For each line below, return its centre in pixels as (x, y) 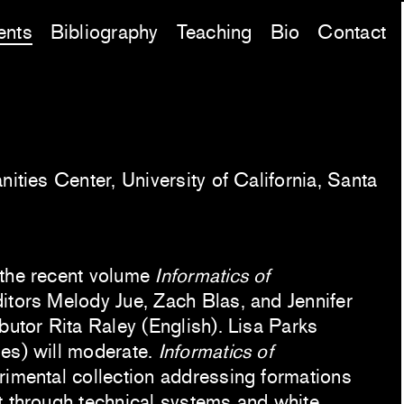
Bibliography (104, 32)
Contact (352, 32)
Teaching (214, 32)
